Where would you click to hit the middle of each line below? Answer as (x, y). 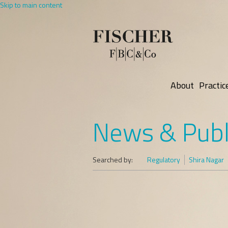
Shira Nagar (206, 160)
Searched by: (113, 160)
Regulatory (164, 160)
